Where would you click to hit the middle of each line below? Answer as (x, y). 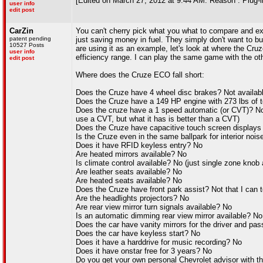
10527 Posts (27, 45)
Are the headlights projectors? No (132, 198)
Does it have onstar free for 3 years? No (144, 251)
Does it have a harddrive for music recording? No (159, 242)
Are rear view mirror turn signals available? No (154, 207)
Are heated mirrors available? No (131, 154)
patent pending (30, 38)
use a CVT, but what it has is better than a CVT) (158, 119)
